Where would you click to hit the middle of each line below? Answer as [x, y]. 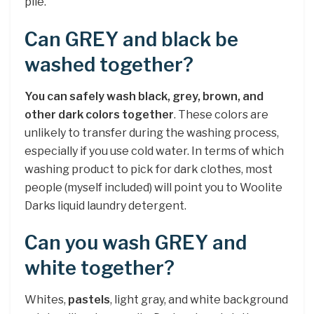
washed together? [109, 64]
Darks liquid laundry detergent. [105, 205]
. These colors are [221, 114]
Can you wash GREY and [136, 243]
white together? [100, 268]
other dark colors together [99, 114]
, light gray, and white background [199, 299]
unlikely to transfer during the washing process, [152, 132]
